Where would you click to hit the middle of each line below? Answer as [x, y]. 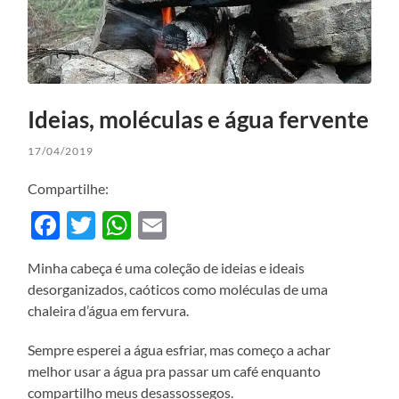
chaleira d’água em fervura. [109, 310]
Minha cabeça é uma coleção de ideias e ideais [167, 267]
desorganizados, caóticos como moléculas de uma [178, 289]
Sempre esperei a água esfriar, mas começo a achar [179, 349]
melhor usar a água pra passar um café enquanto [175, 370]
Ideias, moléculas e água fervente [199, 119]
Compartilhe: [69, 188]
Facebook [121, 224]
